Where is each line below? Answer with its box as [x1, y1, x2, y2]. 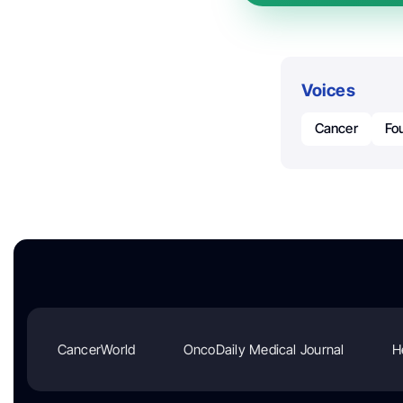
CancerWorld [57, 340, 136, 358]
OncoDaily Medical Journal [183, 340, 345, 358]
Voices [300, 80, 355, 102]
